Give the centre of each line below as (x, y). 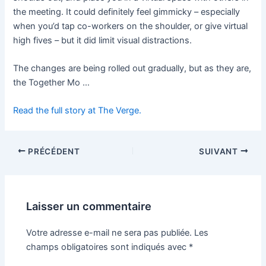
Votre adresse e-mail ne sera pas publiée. (109, 232)
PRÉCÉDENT (53, 151)
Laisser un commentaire (89, 206)
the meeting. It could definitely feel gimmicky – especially (127, 12)
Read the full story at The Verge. (77, 111)
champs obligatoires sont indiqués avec (108, 247)
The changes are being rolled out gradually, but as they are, (132, 69)
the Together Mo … (52, 83)
